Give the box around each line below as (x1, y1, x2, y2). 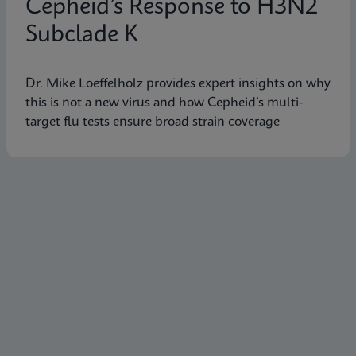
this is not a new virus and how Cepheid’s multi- (25, 95, 303, 110)
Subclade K (25, 23, 138, 47)
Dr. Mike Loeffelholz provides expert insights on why (25, 76, 331, 91)
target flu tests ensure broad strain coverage (25, 114, 280, 129)
